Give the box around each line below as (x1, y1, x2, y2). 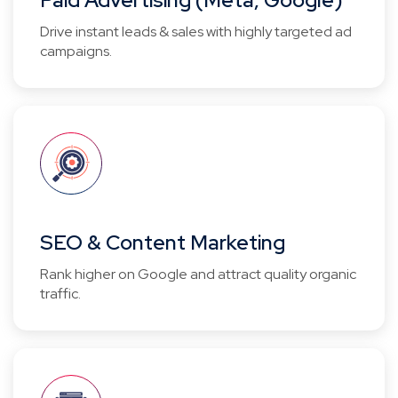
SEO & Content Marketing (40, 229, 285, 256)
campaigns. (40, 42, 112, 60)
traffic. (40, 284, 81, 303)
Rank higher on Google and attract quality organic (40, 265, 356, 283)
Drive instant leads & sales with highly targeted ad (40, 22, 352, 41)
